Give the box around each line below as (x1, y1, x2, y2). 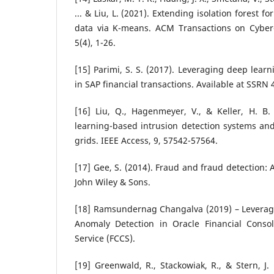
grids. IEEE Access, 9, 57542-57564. (75, 135, 218, 147)
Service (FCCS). (75, 232, 135, 245)
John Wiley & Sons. (75, 176, 150, 188)
